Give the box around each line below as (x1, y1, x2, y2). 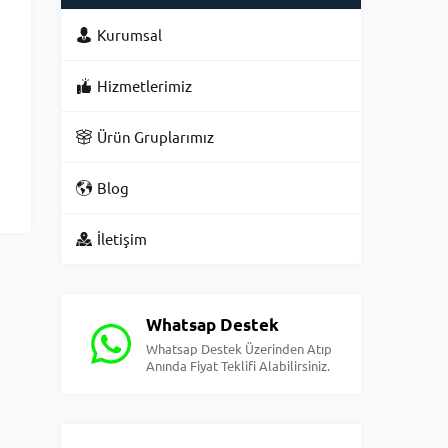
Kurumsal (97, 25, 162, 44)
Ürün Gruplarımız (97, 127, 214, 146)
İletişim (97, 229, 147, 248)
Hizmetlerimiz (97, 76, 192, 95)
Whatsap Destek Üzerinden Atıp (146, 340, 332, 357)
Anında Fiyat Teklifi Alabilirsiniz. (146, 357, 330, 374)
